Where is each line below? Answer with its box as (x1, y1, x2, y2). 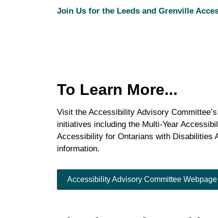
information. (57, 144, 102, 153)
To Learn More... (57, 80, 178, 98)
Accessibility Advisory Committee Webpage (67, 175, 217, 183)
